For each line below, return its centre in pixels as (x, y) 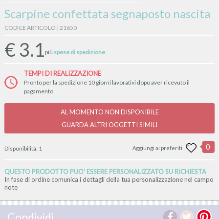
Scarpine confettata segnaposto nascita (107, 13)
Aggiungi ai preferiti (158, 148)
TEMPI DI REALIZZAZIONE (62, 73)
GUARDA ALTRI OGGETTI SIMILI (109, 124)
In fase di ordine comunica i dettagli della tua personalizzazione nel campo (109, 179)
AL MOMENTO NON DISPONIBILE (109, 112)
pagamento (38, 91)
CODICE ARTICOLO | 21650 (40, 27)
